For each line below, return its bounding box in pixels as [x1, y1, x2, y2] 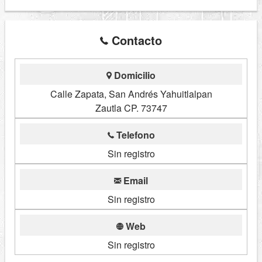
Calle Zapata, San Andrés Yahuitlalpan [50, 87, 212, 101]
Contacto [108, 32, 162, 49]
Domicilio [112, 68, 156, 82]
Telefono [113, 128, 155, 142]
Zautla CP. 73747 [95, 101, 167, 115]
